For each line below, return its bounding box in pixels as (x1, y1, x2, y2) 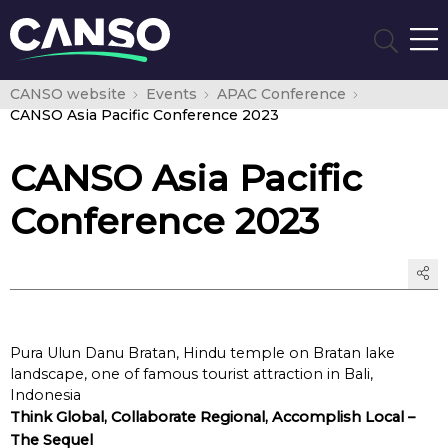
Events (145, 85, 197, 103)
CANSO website (10, 85, 126, 103)
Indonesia (10, 386, 81, 404)
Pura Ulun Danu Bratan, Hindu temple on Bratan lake (10, 344, 395, 362)
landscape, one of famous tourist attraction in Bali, (10, 365, 373, 383)
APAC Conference (216, 85, 346, 103)
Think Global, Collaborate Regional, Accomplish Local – (10, 408, 415, 426)
